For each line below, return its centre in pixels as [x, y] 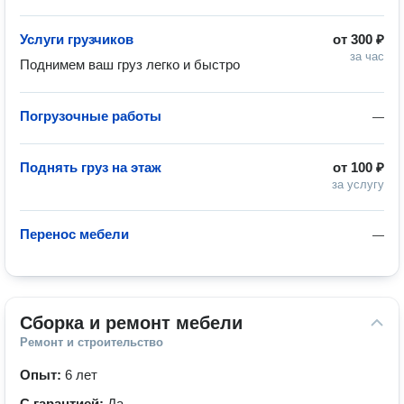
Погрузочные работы [91, 116]
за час [367, 56]
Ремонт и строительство [92, 342]
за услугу [358, 184]
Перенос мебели [74, 234]
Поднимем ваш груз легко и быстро [132, 64]
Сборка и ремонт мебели [131, 323]
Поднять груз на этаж [91, 167]
